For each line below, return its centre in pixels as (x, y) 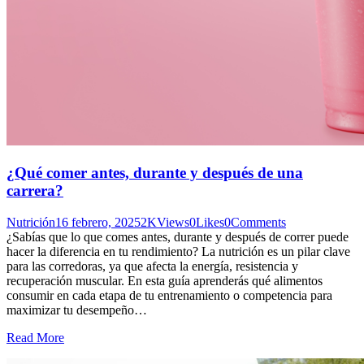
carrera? (35, 191)
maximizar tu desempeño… (77, 310)
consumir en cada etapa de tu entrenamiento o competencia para (169, 295)
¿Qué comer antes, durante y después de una (155, 173)
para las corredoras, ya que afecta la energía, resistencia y (152, 266)
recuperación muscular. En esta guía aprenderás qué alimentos (165, 280)
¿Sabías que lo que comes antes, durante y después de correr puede (178, 236)
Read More (35, 337)
